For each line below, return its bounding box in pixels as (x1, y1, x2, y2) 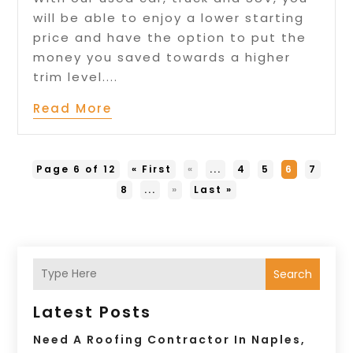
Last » (194, 182, 232, 196)
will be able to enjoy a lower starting (33, 9, 305, 26)
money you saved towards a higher (33, 48, 292, 65)
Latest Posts (33, 300, 152, 323)
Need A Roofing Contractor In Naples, (33, 331, 307, 347)
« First (132, 162, 172, 176)
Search (273, 266, 312, 282)
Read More (33, 99, 113, 117)
